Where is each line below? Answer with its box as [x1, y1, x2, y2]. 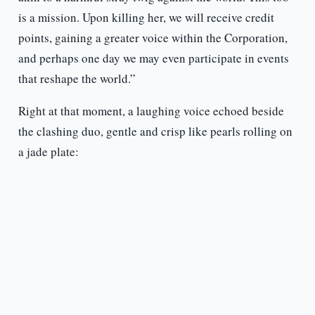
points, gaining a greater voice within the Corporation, [18, 30, 288, 46]
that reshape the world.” [18, 70, 136, 87]
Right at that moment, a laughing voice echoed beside [18, 103, 284, 120]
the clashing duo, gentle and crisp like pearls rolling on [18, 123, 292, 140]
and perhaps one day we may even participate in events [18, 50, 289, 67]
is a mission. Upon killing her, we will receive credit [18, 9, 274, 26]
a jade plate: [18, 143, 79, 160]
